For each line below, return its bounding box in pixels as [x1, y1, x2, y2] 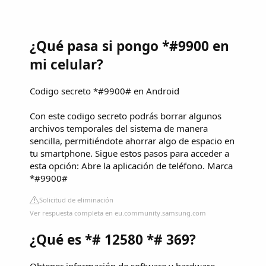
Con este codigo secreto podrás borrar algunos [30, 109, 221, 122]
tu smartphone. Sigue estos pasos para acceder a [30, 147, 229, 159]
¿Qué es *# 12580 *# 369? [30, 230, 196, 249]
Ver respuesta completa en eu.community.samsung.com [30, 208, 206, 217]
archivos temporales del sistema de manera [30, 122, 208, 134]
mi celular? [30, 55, 103, 74]
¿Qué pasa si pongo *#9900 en [30, 36, 229, 55]
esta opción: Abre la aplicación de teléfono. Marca [30, 159, 233, 172]
